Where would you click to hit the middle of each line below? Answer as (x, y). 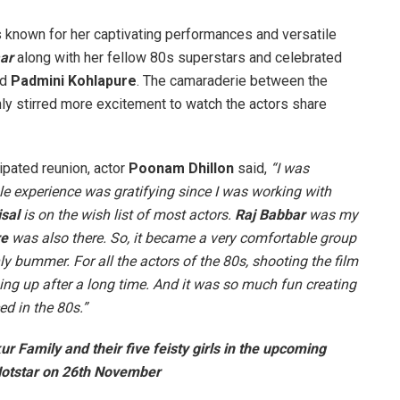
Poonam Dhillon (181, 168)
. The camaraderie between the (232, 80)
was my (332, 214)
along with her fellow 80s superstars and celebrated (178, 57)
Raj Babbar (270, 214)
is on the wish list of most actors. (127, 214)
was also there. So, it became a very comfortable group (182, 237)
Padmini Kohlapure (74, 80)
